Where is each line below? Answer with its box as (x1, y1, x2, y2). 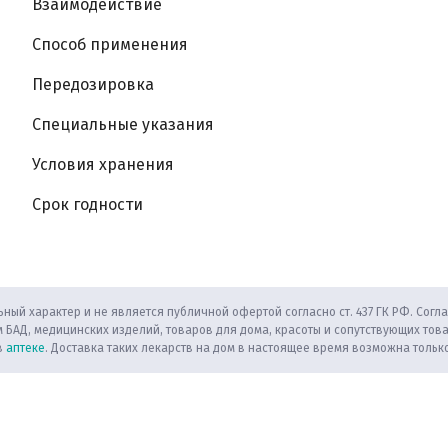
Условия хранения (32, 155, 174, 174)
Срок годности (32, 195, 143, 214)
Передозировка (32, 75, 154, 94)
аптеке (6, 341, 45, 355)
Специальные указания (32, 115, 214, 134)
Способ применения (32, 35, 188, 54)
